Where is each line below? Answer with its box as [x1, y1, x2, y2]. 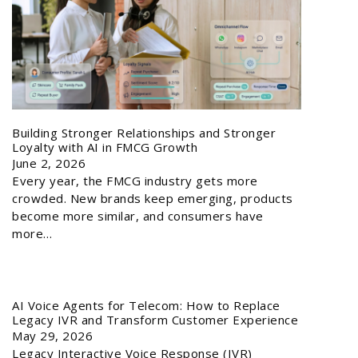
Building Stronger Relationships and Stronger [12, 124, 276, 141]
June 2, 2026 [12, 154, 86, 171]
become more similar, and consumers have [12, 207, 264, 224]
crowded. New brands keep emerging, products [12, 189, 293, 206]
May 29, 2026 [12, 327, 93, 344]
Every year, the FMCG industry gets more [12, 172, 258, 189]
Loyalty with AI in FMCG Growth [12, 138, 197, 155]
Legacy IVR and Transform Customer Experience [12, 311, 298, 328]
